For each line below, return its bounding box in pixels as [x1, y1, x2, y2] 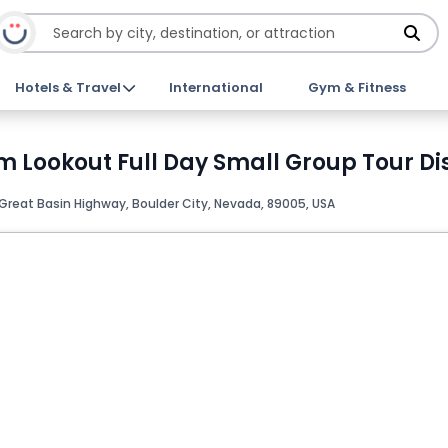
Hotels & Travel [15, 78, 122, 97]
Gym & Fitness [307, 78, 406, 97]
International [168, 78, 263, 97]
